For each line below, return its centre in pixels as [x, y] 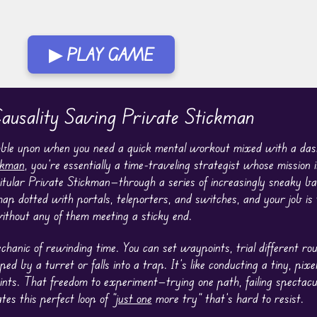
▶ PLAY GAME [101, 54]
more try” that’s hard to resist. [227, 298]
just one [134, 298]
